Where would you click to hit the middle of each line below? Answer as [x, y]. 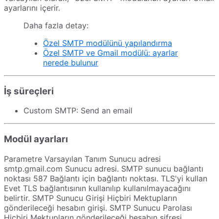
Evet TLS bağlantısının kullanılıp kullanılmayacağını [97, 188]
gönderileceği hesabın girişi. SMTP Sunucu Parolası [98, 208]
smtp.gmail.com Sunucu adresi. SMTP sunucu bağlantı [104, 168]
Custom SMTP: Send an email [78, 111]
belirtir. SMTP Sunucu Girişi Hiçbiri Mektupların [90, 198]
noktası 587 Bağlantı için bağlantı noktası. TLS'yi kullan [106, 178]
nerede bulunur [71, 62]
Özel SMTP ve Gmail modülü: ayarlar [110, 53]
